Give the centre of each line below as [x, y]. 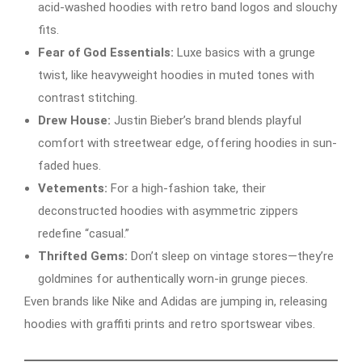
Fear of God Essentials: [106, 52]
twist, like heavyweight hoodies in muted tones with [176, 75]
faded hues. [69, 165]
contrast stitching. [88, 97]
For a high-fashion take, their [187, 188]
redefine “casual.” [84, 233]
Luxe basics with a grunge [244, 52]
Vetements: [73, 188]
